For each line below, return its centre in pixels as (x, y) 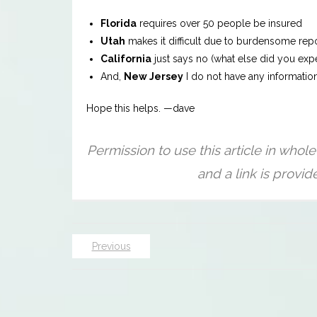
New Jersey (154, 77)
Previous (111, 247)
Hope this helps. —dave (140, 109)
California (126, 59)
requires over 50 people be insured (219, 24)
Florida (119, 24)
